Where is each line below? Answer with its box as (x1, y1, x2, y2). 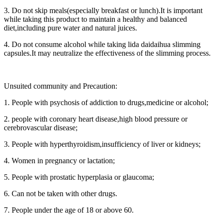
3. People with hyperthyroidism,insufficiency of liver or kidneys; (4, 140, 202, 149)
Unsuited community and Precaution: (4, 82, 117, 91)
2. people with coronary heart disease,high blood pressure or (4, 115, 187, 124)
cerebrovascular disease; (4, 124, 79, 132)
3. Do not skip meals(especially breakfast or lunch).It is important (4, 6, 202, 15)
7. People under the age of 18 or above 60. (4, 206, 134, 215)
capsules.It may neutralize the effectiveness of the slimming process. (4, 49, 213, 58)
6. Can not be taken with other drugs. (4, 189, 119, 198)
